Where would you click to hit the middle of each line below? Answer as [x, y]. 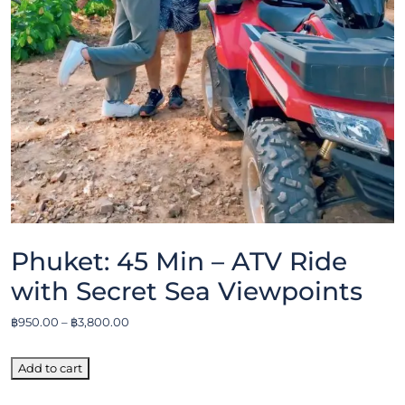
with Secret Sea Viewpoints [187, 291]
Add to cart [50, 367]
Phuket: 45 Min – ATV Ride [179, 261]
